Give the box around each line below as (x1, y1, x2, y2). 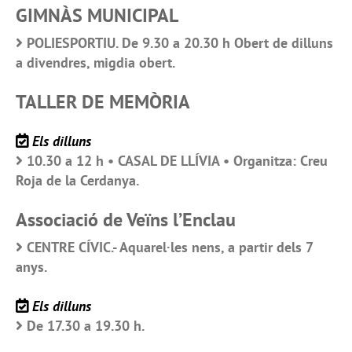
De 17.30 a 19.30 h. (27, 317, 145, 335)
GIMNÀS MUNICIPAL (16, 3, 178, 28)
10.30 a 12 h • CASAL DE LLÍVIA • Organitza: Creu (27, 152, 328, 170)
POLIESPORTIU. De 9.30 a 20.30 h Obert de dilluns (27, 34, 333, 53)
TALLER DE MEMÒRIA (16, 90, 190, 115)
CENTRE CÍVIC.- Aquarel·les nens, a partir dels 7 (27, 238, 313, 257)
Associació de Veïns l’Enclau (16, 207, 236, 233)
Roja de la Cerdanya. (16, 171, 139, 190)
